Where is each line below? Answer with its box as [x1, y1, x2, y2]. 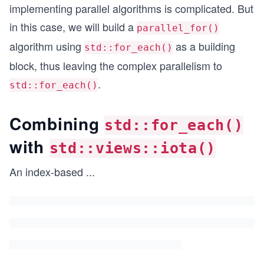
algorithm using [9, 38, 84, 54]
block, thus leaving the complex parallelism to [9, 58, 222, 73]
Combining [9, 111, 104, 136]
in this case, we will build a [9, 19, 137, 34]
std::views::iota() [49, 140, 216, 157]
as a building [173, 38, 235, 54]
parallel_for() [137, 22, 219, 34]
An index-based [9, 164, 86, 179]
